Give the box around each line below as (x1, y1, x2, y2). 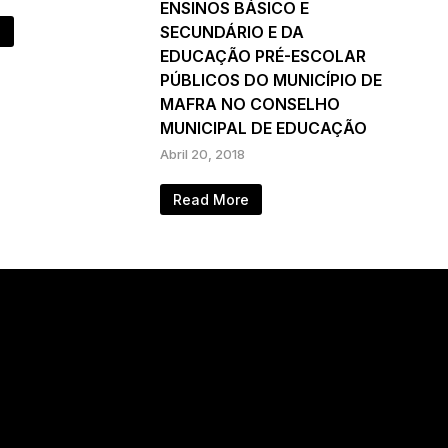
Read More (172, 191, 249, 209)
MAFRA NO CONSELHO (159, 94, 340, 115)
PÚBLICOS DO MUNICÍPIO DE (159, 70, 382, 91)
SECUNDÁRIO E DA (159, 22, 304, 43)
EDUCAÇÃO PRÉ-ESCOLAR (159, 46, 366, 67)
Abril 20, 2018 (159, 146, 245, 163)
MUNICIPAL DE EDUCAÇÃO (159, 118, 367, 139)
